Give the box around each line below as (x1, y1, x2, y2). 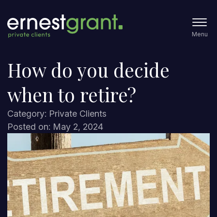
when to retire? (7, 82, 136, 107)
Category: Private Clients (7, 108, 107, 119)
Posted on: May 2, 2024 (7, 122, 103, 132)
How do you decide (7, 57, 170, 82)
